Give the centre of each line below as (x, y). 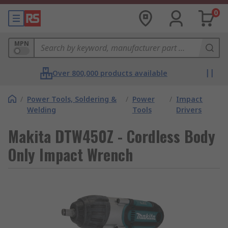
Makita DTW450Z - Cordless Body (112, 136)
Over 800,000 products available (110, 73)
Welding (41, 110)
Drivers (189, 110)
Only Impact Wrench (70, 154)
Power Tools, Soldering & (72, 99)
